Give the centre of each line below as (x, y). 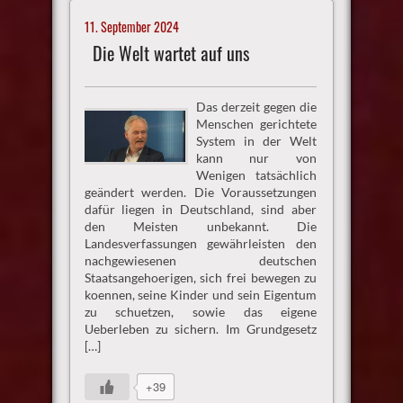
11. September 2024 (131, 26)
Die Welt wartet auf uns (170, 53)
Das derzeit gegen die (256, 107)
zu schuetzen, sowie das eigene (201, 312)
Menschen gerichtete (256, 124)
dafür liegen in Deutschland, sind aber (201, 210)
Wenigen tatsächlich (256, 175)
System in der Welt (256, 141)
